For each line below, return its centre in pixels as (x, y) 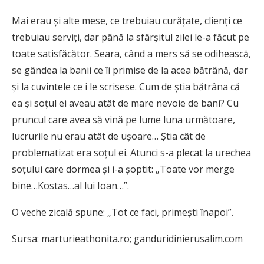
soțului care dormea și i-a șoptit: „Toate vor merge (123, 169)
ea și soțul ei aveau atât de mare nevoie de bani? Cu (125, 103)
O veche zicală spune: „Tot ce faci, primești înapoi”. (123, 212)
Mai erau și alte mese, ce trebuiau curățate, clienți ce (127, 21)
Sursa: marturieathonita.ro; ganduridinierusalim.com (127, 239)
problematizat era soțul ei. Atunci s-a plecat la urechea (131, 153)
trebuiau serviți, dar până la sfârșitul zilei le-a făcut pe (131, 37)
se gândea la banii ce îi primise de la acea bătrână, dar (130, 70)
